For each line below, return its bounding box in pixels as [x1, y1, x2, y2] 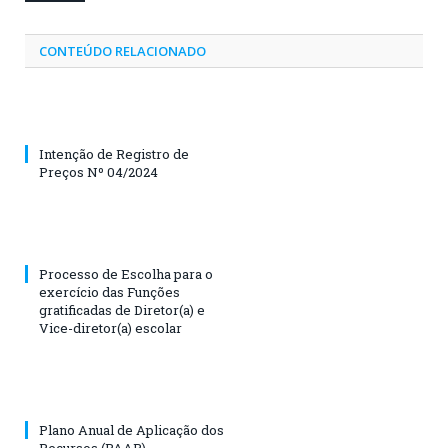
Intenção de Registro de [39, 144, 189, 163]
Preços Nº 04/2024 [39, 162, 158, 181]
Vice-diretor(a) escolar [39, 318, 182, 337]
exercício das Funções [39, 282, 180, 301]
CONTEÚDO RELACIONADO [39, 41, 206, 60]
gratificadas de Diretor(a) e [39, 300, 205, 319]
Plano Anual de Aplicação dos [39, 420, 224, 439]
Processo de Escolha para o [39, 264, 213, 283]
